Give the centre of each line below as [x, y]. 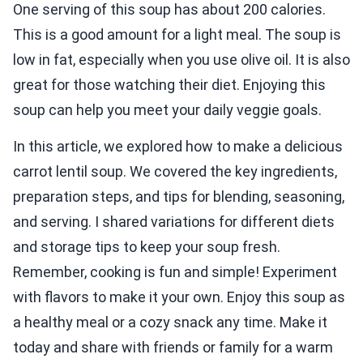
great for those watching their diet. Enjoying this [169, 85]
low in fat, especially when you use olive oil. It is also [181, 60]
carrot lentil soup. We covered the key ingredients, [175, 172]
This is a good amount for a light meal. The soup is [177, 35]
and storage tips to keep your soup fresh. [147, 247]
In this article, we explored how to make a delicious [178, 147]
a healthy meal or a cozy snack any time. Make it [170, 322]
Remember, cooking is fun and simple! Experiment [175, 272]
